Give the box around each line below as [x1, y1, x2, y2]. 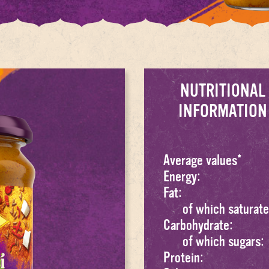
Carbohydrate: [163, 217, 233, 234]
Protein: [163, 250, 204, 267]
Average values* [163, 153, 241, 169]
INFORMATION [178, 101, 268, 122]
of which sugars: [183, 234, 264, 250]
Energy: [163, 169, 201, 186]
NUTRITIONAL [180, 80, 266, 101]
